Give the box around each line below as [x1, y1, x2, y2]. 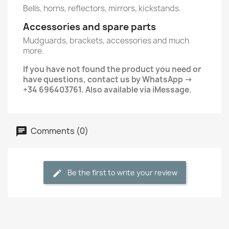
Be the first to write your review [67, 168, 177, 177]
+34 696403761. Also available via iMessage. [23, 84, 192, 95]
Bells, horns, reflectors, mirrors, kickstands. [23, 3, 181, 14]
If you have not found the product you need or [23, 64, 201, 75]
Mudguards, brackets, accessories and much [23, 35, 189, 46]
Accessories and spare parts [23, 20, 156, 33]
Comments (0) [29, 125, 88, 136]
